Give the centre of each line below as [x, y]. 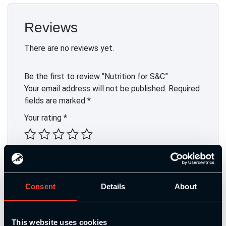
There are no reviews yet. [69, 48]
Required [184, 89]
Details [113, 186]
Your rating [44, 118]
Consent [40, 186]
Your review [45, 156]
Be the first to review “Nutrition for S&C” [96, 77]
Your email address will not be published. [95, 89]
